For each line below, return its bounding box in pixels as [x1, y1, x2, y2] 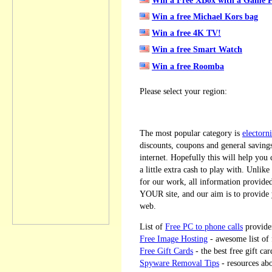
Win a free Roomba [152, 61, 224, 71]
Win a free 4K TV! [152, 28, 221, 38]
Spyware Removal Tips [140, 258, 219, 268]
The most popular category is [140, 128, 242, 138]
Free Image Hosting [140, 234, 208, 244]
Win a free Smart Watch [152, 44, 242, 55]
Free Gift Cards [140, 246, 193, 256]
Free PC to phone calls [165, 222, 243, 232]
